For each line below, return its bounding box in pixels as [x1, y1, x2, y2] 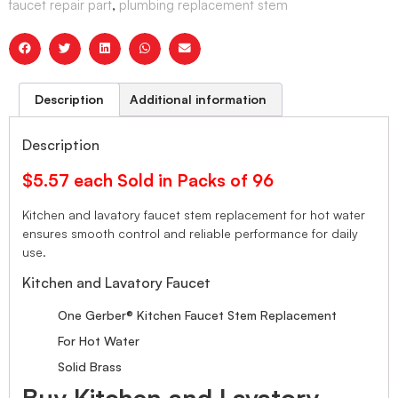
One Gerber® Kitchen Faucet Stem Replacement [58, 306, 337, 322]
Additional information [130, 91, 267, 107]
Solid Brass [58, 358, 122, 374]
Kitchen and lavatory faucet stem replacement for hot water [22, 207, 365, 223]
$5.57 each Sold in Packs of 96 [22, 169, 274, 191]
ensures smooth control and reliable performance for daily [22, 226, 358, 242]
